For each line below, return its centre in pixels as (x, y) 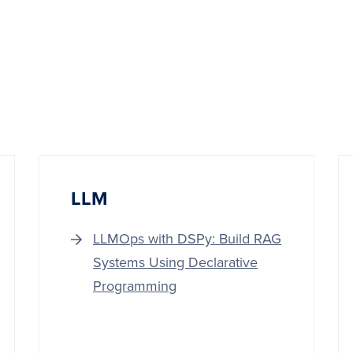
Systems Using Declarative (175, 262)
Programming (135, 286)
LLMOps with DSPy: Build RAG (187, 239)
